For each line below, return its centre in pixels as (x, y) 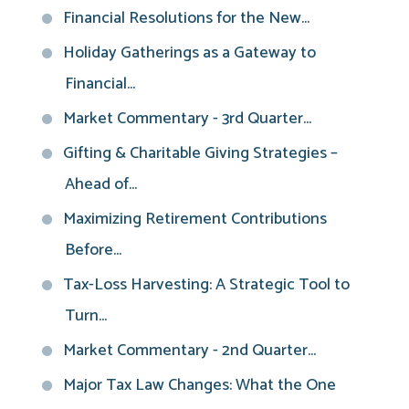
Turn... (86, 315)
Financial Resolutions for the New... (186, 18)
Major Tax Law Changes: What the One (199, 385)
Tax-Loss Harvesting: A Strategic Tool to (206, 284)
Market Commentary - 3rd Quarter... (187, 118)
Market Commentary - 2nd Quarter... (189, 350)
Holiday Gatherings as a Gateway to (189, 52)
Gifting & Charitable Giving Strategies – (200, 153)
